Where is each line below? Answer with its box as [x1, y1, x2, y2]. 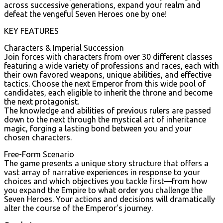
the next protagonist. [4, 97, 79, 106]
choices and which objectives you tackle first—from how [4, 176, 207, 186]
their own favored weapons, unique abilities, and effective [4, 70, 212, 79]
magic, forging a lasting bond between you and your [4, 123, 192, 133]
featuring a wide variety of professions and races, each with [4, 61, 219, 70]
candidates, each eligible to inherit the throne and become [4, 88, 213, 97]
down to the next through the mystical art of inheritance [4, 114, 206, 124]
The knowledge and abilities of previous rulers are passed [4, 106, 211, 115]
